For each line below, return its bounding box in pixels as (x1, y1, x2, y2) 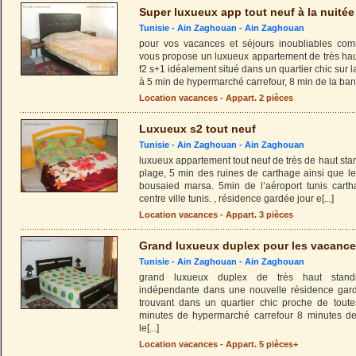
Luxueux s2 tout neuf (138, 122, 256, 135)
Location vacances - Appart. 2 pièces (138, 93, 293, 103)
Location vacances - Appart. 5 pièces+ (138, 339, 298, 349)
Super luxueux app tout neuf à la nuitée (138, 6, 354, 18)
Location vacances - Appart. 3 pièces (138, 210, 293, 219)
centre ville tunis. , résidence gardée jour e (138, 193, 322, 204)
